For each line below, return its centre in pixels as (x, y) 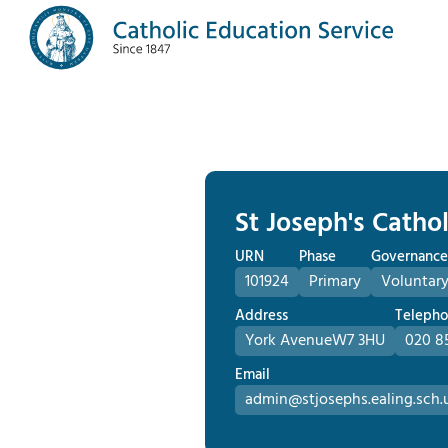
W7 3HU (358, 340)
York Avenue (288, 340)
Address (261, 315)
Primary (334, 281)
